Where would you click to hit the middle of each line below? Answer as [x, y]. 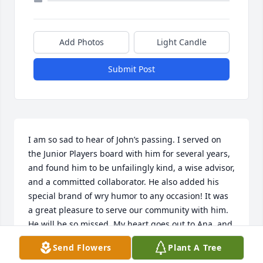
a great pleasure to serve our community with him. [128, 210]
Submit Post [131, 69]
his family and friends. [73, 238]
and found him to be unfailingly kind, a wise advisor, [131, 168]
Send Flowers [82, 247]
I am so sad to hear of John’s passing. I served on [125, 140]
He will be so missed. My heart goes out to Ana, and [130, 224]
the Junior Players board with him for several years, [129, 154]
